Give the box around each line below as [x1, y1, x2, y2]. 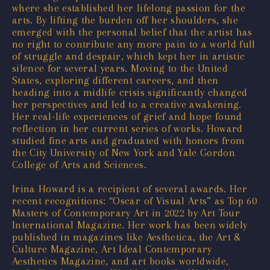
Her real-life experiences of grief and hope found [12, 110, 242, 122]
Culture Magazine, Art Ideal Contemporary [12, 242, 212, 255]
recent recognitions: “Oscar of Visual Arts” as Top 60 [12, 194, 257, 207]
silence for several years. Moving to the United [12, 61, 228, 74]
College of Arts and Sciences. [12, 158, 146, 171]
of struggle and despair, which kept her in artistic [12, 49, 245, 62]
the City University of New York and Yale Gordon [12, 146, 235, 159]
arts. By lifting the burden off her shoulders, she [12, 13, 238, 26]
